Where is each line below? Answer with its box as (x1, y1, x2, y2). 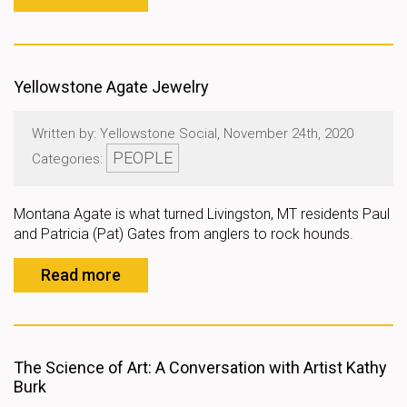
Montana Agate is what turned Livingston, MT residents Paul (14, 205, 390, 223)
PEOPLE (113, 148, 173, 167)
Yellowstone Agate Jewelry (14, 77, 209, 96)
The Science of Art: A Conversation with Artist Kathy (14, 358, 387, 377)
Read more (41, 265, 121, 284)
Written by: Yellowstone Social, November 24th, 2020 (32, 125, 353, 142)
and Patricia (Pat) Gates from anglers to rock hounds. (14, 225, 353, 243)
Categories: (32, 151, 106, 167)
